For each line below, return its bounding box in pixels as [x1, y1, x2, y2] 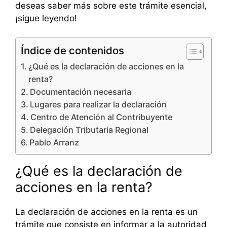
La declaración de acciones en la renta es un [15, 207, 198, 217]
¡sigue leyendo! [15, 13, 77, 23]
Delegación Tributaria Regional [30, 125, 149, 135]
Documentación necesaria [30, 87, 132, 97]
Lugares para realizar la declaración [30, 99, 167, 110]
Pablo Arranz [29, 137, 80, 148]
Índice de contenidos [21, 44, 124, 57]
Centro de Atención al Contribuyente [30, 112, 173, 123]
